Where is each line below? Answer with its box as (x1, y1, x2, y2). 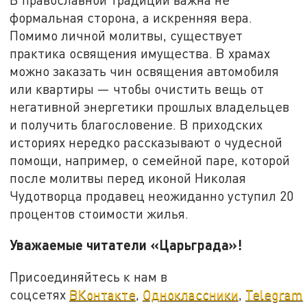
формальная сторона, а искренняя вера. (10, 9, 253, 25)
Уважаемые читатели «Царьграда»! (10, 236, 287, 254)
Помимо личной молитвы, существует (10, 27, 243, 43)
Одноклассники (143, 286, 239, 302)
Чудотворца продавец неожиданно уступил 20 (10, 187, 294, 204)
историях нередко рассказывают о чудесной (10, 134, 283, 150)
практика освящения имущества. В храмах (10, 45, 271, 61)
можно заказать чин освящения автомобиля (10, 62, 280, 79)
